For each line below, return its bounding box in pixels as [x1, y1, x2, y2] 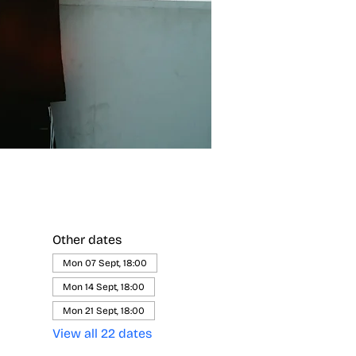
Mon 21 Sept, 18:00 [62, 304, 145, 316]
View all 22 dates [52, 325, 152, 341]
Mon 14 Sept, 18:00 [62, 281, 145, 292]
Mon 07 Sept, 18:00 [62, 257, 147, 269]
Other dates [52, 231, 122, 247]
